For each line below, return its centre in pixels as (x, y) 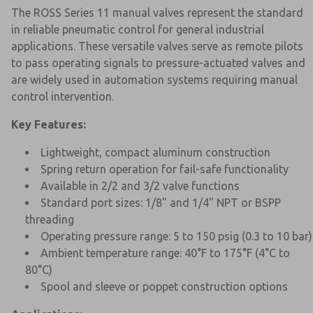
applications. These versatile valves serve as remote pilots (157, 46)
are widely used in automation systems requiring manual (154, 79)
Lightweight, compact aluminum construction (155, 152)
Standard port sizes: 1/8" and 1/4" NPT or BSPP (161, 202)
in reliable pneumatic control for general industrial (138, 29)
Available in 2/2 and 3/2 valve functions (140, 185)
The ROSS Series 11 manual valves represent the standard (157, 12)
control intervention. (63, 96)
